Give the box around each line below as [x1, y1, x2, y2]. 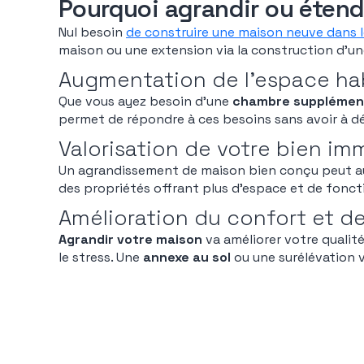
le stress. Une [58, 249, 143, 266]
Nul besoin [58, 24, 126, 41]
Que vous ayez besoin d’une [58, 93, 232, 110]
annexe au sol [143, 249, 231, 266]
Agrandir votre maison [58, 231, 202, 248]
